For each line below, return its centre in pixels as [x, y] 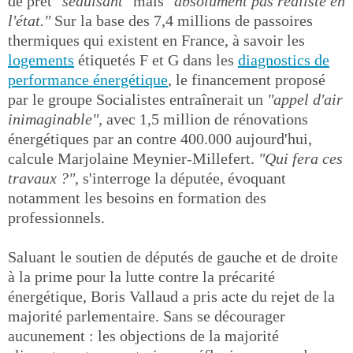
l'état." [31, 20]
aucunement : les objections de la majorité [143, 336]
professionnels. [56, 217]
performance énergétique [88, 80]
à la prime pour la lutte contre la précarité [141, 277]
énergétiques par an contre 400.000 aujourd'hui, [160, 139]
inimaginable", [55, 119]
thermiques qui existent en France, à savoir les [156, 40]
